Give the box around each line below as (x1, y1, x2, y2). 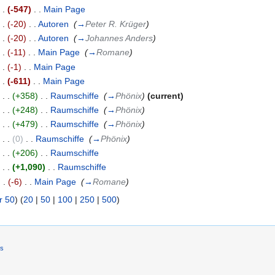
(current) (147, 90, 184, 101)
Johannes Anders (85, 33, 153, 43)
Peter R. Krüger (85, 18, 147, 29)
